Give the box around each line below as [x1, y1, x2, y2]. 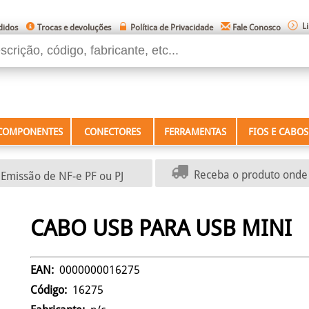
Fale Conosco [232, 22, 281, 32]
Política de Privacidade [130, 22, 213, 32]
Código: [30, 283, 70, 297]
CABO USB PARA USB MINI [30, 215, 292, 242]
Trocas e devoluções [37, 22, 111, 32]
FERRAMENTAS [164, 126, 226, 137]
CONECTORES [84, 126, 141, 137]
